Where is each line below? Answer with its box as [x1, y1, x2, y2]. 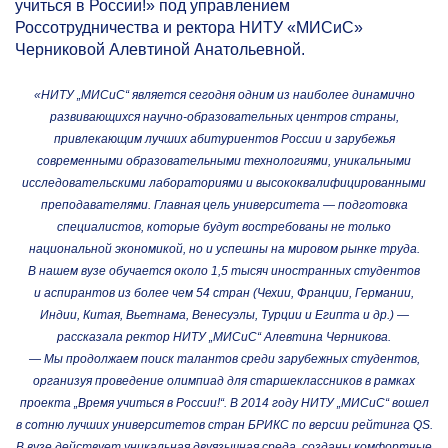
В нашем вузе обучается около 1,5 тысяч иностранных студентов [28, 264, 420, 278]
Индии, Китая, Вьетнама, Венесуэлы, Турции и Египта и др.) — [39, 308, 409, 322]
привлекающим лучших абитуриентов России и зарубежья [53, 132, 395, 146]
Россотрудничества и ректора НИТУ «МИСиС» [15, 19, 363, 36]
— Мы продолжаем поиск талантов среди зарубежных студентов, [28, 352, 420, 366]
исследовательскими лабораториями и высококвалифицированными [22, 176, 426, 190]
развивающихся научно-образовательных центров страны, [49, 110, 399, 124]
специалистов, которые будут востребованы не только [57, 220, 391, 234]
